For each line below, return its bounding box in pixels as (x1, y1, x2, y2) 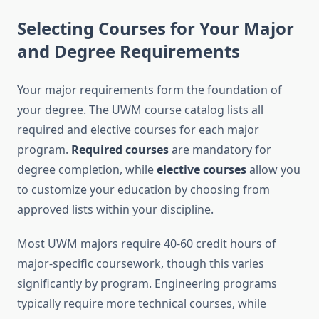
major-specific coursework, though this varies (17, 256, 264, 272)
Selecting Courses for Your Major (17, 16, 294, 41)
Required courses (71, 142, 169, 158)
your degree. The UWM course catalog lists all (17, 102, 263, 118)
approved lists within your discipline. (17, 202, 214, 218)
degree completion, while (17, 162, 157, 178)
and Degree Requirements (17, 39, 240, 63)
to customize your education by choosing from (17, 182, 270, 198)
